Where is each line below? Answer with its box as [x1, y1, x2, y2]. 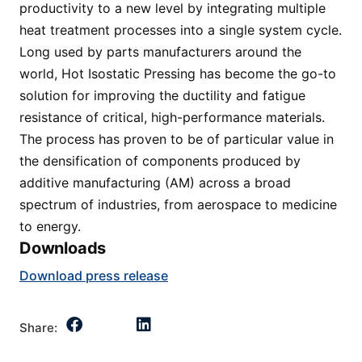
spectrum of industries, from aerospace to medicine [19, 196, 337, 213]
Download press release [19, 267, 168, 284]
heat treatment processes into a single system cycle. [19, 22, 342, 38]
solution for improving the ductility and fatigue [19, 87, 305, 103]
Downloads [19, 238, 107, 258]
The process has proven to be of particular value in [19, 131, 334, 147]
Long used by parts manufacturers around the [19, 44, 301, 60]
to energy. [19, 218, 81, 234]
